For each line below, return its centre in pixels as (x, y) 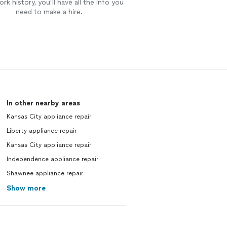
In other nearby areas (43, 103)
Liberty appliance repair (41, 131)
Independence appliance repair (52, 159)
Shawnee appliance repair (45, 173)
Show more (26, 188)
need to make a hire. (49, 12)
